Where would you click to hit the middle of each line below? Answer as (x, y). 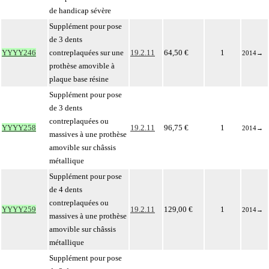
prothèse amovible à (82, 66)
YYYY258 (19, 128)
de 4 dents (66, 189)
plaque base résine (79, 79)
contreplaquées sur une (86, 53)
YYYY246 (19, 53)
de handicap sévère (80, 11)
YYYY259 (19, 209)
